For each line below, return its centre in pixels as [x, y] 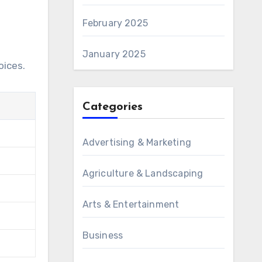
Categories [112, 107]
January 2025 [114, 54]
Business [103, 235]
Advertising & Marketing [137, 142]
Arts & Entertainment [131, 204]
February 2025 [115, 23]
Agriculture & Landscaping [143, 173]
